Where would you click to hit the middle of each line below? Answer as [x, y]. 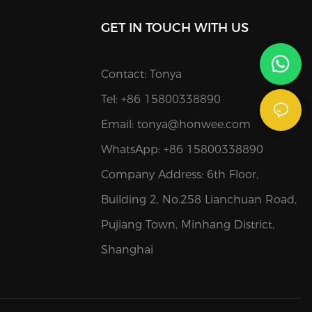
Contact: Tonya [141, 75]
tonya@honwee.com [194, 125]
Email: [119, 125]
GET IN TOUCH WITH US [174, 28]
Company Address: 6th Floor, [179, 175]
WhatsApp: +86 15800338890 [182, 150]
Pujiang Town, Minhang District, [187, 225]
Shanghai [127, 250]
